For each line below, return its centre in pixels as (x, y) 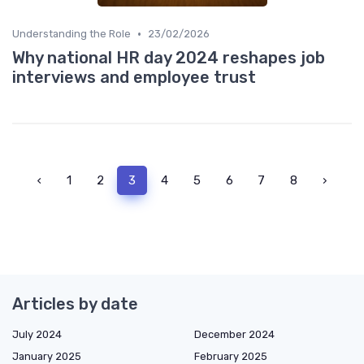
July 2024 (37, 335)
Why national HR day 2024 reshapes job (169, 58)
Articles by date (75, 304)
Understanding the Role (71, 34)
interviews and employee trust (134, 78)
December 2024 (234, 335)
